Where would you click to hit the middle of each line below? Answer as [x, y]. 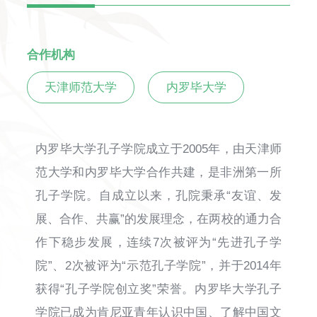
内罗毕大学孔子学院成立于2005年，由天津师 [158, 149]
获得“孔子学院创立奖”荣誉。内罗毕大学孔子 [158, 289]
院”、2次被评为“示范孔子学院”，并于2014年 [158, 265]
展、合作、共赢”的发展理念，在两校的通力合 [158, 219]
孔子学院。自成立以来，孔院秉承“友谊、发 [158, 195]
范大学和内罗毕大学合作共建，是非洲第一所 [158, 172]
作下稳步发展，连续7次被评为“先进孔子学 [158, 242]
